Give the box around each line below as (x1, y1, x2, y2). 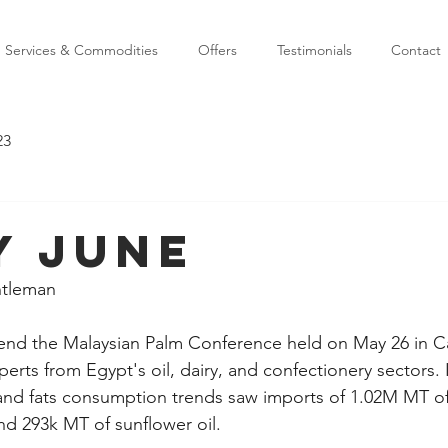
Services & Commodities (5, 41, 158, 59)
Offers (198, 41, 237, 59)
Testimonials (276, 41, 352, 59)
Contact (390, 41, 441, 59)
